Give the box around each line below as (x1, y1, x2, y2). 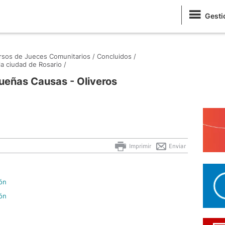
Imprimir (128, 142, 151, 150)
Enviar (167, 142, 186, 150)
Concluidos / (97, 52, 136, 60)
